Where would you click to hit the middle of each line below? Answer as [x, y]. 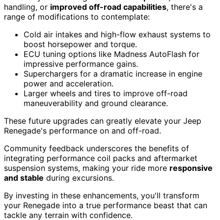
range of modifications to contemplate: [77, 17]
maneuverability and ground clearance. [96, 103]
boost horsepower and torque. [80, 44]
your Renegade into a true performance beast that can [106, 206]
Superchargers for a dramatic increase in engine [113, 74]
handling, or [27, 7]
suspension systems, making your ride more [87, 168]
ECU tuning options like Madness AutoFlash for [111, 54]
